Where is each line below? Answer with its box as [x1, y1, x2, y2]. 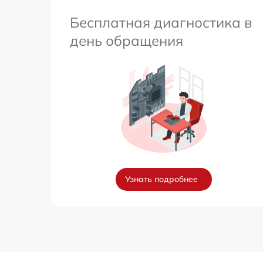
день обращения [70, 32, 183, 50]
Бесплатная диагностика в [70, 14, 252, 32]
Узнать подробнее [125, 174, 198, 185]
